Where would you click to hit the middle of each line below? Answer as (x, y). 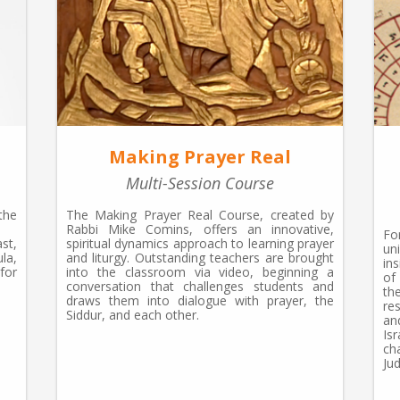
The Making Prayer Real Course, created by (200, 214)
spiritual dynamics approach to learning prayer (200, 243)
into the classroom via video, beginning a (200, 271)
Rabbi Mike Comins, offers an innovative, (200, 229)
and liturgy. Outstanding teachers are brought (200, 257)
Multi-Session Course (200, 183)
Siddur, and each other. (133, 314)
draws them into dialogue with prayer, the (200, 300)
